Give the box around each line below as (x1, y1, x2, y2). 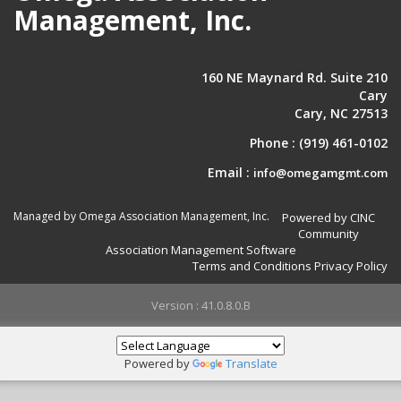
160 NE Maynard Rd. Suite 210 (201, 69, 388, 87)
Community (298, 226, 359, 243)
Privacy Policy (314, 258, 388, 275)
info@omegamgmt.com (253, 165, 388, 182)
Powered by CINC (282, 209, 375, 226)
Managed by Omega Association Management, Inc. (13, 209, 269, 225)
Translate (225, 355, 277, 371)
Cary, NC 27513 (294, 105, 388, 123)
